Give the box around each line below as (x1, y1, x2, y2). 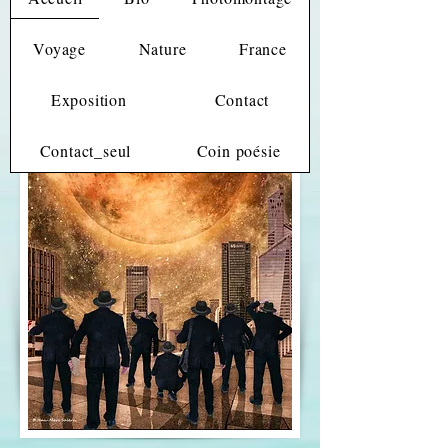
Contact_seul (39, 140, 132, 161)
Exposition (50, 89, 127, 110)
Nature (138, 38, 187, 59)
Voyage (33, 38, 87, 59)
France (238, 38, 287, 59)
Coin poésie (196, 140, 281, 161)
